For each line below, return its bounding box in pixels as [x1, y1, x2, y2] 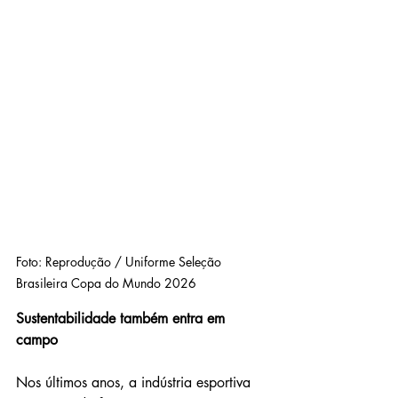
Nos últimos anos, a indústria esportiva [16, 372, 255, 392]
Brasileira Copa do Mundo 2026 [16, 274, 196, 291]
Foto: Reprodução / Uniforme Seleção [16, 252, 225, 270]
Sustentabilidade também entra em [16, 308, 229, 328]
